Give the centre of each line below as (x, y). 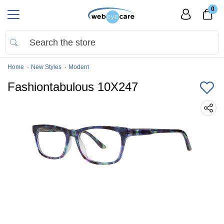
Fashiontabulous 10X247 (73, 87)
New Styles (46, 67)
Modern (79, 67)
